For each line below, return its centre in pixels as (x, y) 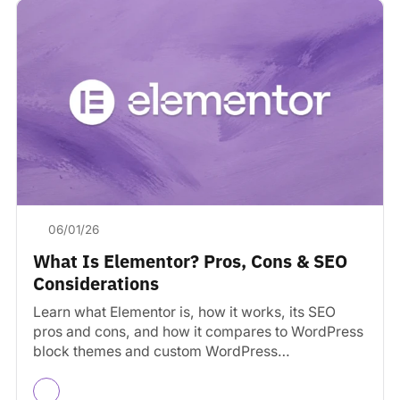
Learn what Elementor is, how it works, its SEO (184, 312)
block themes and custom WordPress (155, 351)
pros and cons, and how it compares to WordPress (198, 331)
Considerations (96, 283)
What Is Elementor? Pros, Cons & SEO (190, 261)
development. (79, 371)
